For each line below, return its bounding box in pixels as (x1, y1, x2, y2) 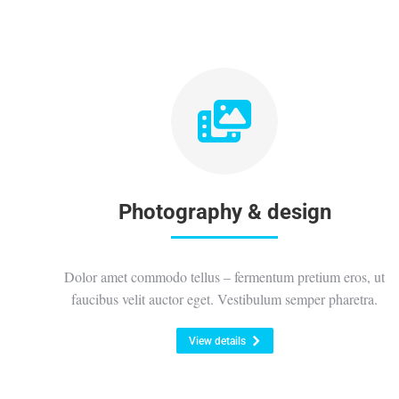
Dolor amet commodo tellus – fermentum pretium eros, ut (64, 267, 385, 286)
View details (188, 335, 246, 347)
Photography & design (118, 199, 331, 224)
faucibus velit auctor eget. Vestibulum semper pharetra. (71, 289, 378, 308)
